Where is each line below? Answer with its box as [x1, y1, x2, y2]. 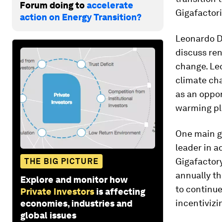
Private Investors [20, 186, 94, 197]
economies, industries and [20, 198, 132, 209]
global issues [20, 210, 76, 221]
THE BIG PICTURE [24, 156, 99, 166]
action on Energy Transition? [20, 11, 142, 22]
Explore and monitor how [20, 174, 128, 185]
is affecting [96, 186, 145, 197]
